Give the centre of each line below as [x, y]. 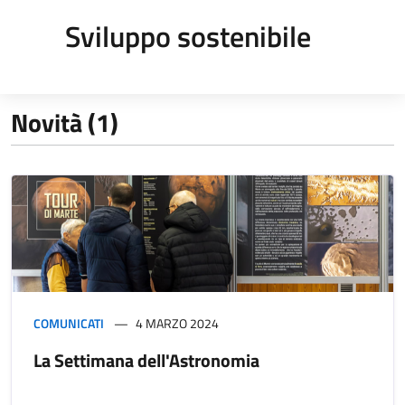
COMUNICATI [69, 324]
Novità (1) [65, 122]
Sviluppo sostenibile [188, 36]
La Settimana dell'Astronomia [146, 361]
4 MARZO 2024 [177, 324]
